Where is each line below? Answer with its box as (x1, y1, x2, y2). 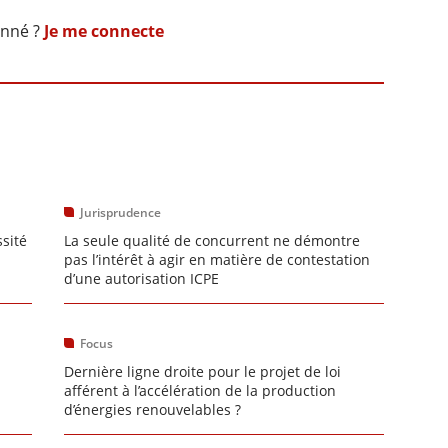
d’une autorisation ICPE (64, 269, 219, 288)
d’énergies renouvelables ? (64, 400, 241, 419)
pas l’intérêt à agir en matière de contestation (64, 250, 370, 269)
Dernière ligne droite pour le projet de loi (64, 362, 341, 381)
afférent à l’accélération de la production (64, 381, 336, 400)
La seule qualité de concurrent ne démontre (64, 231, 360, 250)
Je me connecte (43, 20, 164, 42)
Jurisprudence (80, 204, 161, 221)
